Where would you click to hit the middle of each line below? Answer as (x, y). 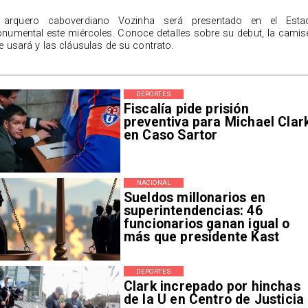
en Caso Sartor (170, 135)
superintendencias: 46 (193, 210)
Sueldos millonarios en (194, 197)
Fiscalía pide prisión (186, 109)
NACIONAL (154, 182)
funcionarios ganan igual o (207, 223)
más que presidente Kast (201, 236)
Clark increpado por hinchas (212, 286)
